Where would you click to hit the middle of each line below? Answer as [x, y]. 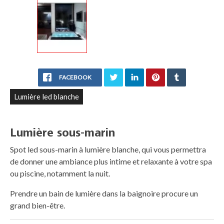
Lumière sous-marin [62, 133]
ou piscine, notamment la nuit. [61, 173]
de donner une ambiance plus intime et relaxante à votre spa [111, 161]
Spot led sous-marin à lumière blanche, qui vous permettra [108, 149]
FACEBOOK [75, 77]
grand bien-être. [37, 205]
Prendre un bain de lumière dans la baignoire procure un [104, 193]
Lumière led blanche [46, 96]
